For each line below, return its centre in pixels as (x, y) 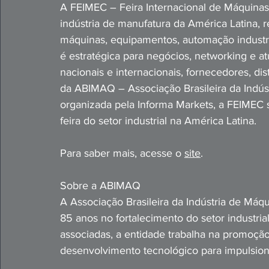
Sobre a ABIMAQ (100, 186)
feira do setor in (97, 121)
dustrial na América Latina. (195, 121)
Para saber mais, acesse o (122, 153)
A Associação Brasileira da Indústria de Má (159, 202)
